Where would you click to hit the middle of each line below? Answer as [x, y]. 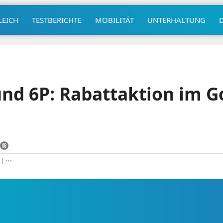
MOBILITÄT [114, 20]
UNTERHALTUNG [176, 20]
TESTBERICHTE [56, 20]
